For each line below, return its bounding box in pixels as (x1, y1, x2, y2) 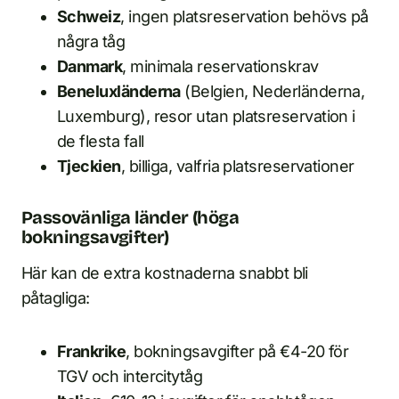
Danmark (57, 57, 123, 76)
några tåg (57, 32, 126, 51)
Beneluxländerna (57, 82, 181, 101)
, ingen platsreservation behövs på (120, 7, 369, 26)
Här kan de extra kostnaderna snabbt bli (21, 264, 308, 282)
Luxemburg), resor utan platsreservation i (57, 107, 355, 126)
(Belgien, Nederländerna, (180, 82, 365, 101)
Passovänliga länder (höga (21, 207, 239, 228)
